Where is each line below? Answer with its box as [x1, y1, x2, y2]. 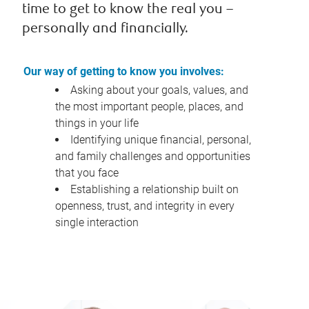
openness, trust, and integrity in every [55, 199, 235, 213]
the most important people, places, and [55, 100, 243, 114]
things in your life [55, 117, 139, 130]
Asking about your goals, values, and [70, 83, 248, 97]
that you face [55, 166, 119, 180]
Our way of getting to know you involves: [23, 65, 224, 79]
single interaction [55, 216, 139, 230]
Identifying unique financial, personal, [70, 133, 251, 147]
